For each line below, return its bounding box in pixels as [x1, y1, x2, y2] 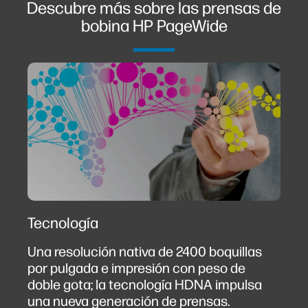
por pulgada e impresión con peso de [27, 260, 245, 277]
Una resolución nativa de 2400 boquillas [27, 243, 262, 261]
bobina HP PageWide [80, 15, 228, 36]
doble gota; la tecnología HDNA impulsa [27, 276, 262, 294]
